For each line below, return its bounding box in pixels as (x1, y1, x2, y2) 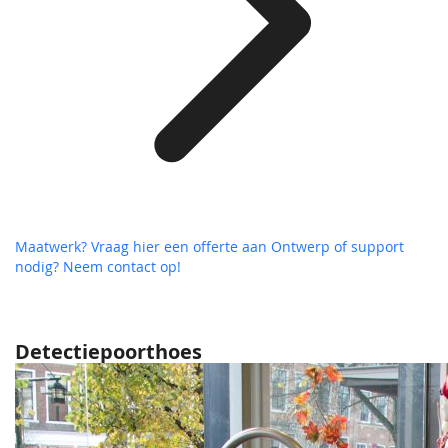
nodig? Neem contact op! (15, 257, 181, 277)
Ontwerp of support (271, 237, 404, 257)
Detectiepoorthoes (15, 338, 202, 366)
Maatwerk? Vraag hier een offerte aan (15, 237, 271, 257)
